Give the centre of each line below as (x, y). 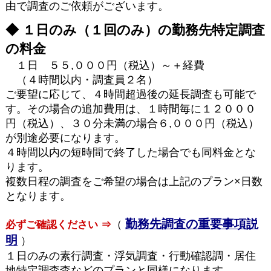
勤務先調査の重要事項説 (191, 224)
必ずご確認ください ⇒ (58, 224)
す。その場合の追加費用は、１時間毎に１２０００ (130, 109)
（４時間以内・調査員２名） (81, 80)
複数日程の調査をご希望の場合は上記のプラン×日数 (134, 181)
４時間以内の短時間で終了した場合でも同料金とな (130, 152)
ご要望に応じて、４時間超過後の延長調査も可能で (130, 94)
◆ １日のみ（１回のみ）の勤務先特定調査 (135, 30)
